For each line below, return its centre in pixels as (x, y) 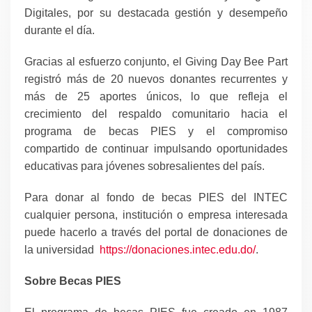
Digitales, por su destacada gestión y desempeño (156, 13)
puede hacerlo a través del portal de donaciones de (156, 233)
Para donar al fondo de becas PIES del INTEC (156, 198)
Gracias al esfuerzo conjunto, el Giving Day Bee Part (156, 62)
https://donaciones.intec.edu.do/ (178, 250)
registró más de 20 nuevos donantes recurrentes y (156, 79)
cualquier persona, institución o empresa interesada (156, 215)
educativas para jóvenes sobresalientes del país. (145, 166)
